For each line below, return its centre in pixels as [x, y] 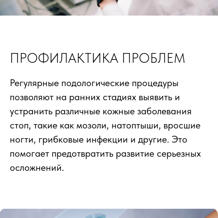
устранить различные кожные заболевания [101, 111]
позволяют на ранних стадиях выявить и [95, 97]
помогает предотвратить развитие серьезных [105, 153]
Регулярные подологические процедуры [94, 83]
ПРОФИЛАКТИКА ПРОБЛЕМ [98, 58]
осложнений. [37, 167]
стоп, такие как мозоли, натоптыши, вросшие [105, 125]
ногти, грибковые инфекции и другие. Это [99, 139]
